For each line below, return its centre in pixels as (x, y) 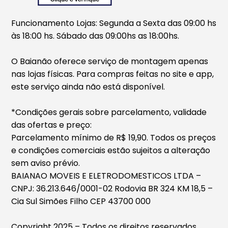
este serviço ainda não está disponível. (88, 87)
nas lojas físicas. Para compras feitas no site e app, (113, 74)
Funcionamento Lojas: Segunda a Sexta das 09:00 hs (114, 23)
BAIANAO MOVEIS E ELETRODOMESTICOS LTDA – (106, 176)
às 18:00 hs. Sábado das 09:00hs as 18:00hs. (95, 36)
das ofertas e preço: (52, 125)
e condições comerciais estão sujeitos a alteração (111, 150)
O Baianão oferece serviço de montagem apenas (110, 61)
